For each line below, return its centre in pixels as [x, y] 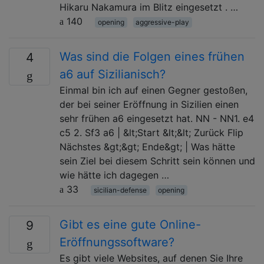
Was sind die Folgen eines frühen [152, 56]
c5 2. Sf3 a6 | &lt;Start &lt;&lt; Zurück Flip [151, 132]
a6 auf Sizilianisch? [113, 74]
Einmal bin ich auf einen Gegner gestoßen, [154, 90]
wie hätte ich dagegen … [114, 175]
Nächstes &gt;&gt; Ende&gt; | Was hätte [147, 146]
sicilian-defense [120, 190]
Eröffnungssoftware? [117, 242]
